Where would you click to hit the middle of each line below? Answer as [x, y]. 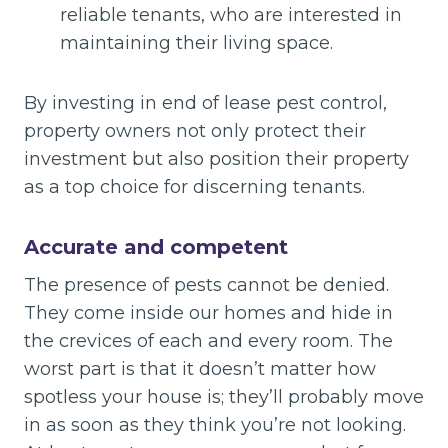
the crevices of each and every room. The [208, 341]
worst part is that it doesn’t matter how [200, 369]
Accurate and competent [156, 247]
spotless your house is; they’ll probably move [224, 397]
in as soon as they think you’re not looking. [215, 425]
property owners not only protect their [195, 131]
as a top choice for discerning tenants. [194, 187]
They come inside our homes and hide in [208, 313]
